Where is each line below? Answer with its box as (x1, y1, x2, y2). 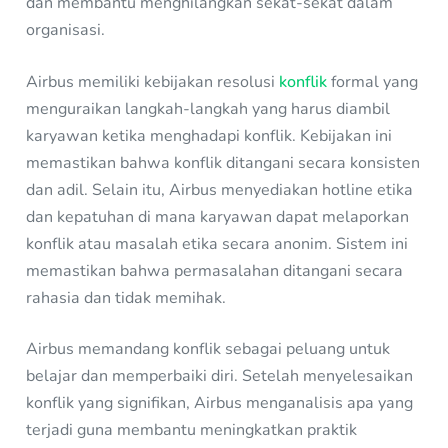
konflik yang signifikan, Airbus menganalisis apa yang (26, 391, 414, 414)
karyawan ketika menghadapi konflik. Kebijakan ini (26, 124, 393, 147)
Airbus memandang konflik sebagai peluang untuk (26, 337, 391, 360)
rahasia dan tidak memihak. (26, 286, 227, 309)
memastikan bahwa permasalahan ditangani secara (26, 259, 404, 282)
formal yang (327, 70, 419, 93)
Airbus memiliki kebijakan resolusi (26, 70, 280, 93)
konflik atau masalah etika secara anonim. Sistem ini (26, 232, 409, 255)
